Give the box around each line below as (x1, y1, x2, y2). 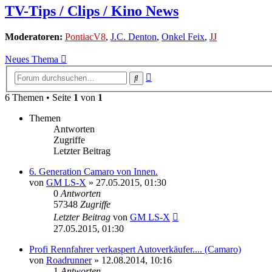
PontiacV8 (65, 32, 106, 42)
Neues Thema (5, 54, 58, 65)
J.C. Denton (110, 32, 157, 42)
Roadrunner (46, 254, 92, 265)
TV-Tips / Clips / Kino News (5, 3, 178, 19)
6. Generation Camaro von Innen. (29, 166, 158, 177)
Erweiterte (151, 69, 191, 80)
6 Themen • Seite (5, 92, 73, 103)
